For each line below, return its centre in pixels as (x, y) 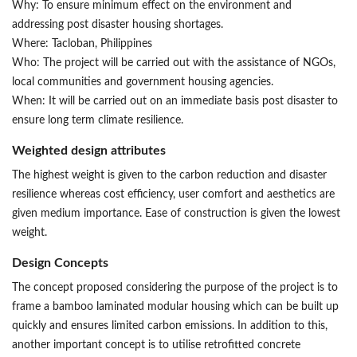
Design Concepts (60, 263)
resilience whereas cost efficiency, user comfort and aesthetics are (173, 195)
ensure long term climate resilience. (98, 121)
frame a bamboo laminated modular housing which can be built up (175, 307)
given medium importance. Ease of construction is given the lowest (176, 214)
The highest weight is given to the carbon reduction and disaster (169, 176)
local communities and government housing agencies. (143, 82)
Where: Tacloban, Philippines (82, 44)
